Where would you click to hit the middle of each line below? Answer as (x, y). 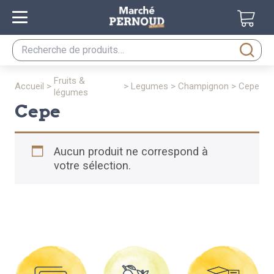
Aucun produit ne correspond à (131, 152)
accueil (32, 87)
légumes (71, 92)
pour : (26, 59)
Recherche (39, 45)
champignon (206, 87)
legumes (152, 87)
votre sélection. (93, 166)
